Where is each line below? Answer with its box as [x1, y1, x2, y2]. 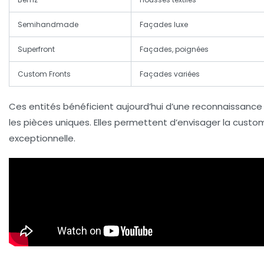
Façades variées [140, 68, 200, 79]
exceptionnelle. [9, 131, 75, 144]
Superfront [18, 44, 55, 54]
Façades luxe [140, 19, 188, 29]
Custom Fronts [18, 68, 71, 79]
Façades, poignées [140, 44, 209, 54]
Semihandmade [18, 19, 78, 29]
